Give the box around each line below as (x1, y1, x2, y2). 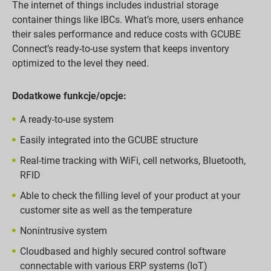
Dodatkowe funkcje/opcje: (12, 90, 126, 102)
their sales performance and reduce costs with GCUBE (12, 28, 241, 41)
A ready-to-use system (19, 113, 114, 125)
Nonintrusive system (19, 224, 107, 237)
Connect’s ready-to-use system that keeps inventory (12, 43, 229, 55)
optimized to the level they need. (12, 57, 149, 70)
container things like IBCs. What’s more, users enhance (12, 14, 243, 26)
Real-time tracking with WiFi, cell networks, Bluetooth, (19, 154, 246, 166)
